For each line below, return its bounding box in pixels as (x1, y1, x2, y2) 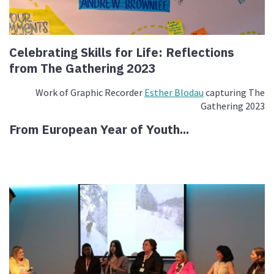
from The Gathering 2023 (9, 60, 157, 77)
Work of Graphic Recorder (35, 86, 144, 99)
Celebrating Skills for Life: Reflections (9, 44, 235, 61)
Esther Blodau (144, 86, 204, 99)
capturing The (203, 86, 265, 99)
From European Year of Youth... (9, 121, 190, 138)
